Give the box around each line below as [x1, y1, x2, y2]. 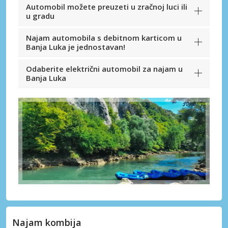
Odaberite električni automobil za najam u [26, 64, 183, 74]
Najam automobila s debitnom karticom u [26, 33, 182, 43]
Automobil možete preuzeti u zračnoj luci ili [26, 2, 187, 12]
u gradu [26, 11, 54, 21]
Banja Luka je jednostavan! [26, 42, 125, 52]
